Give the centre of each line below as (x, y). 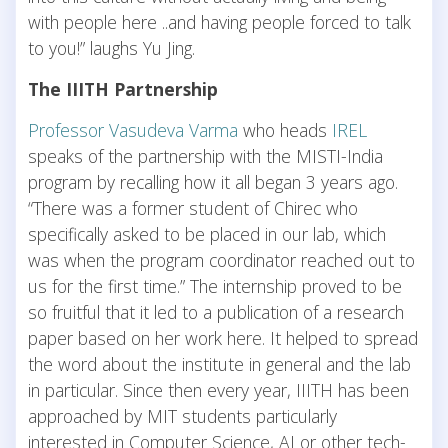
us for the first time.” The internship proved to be (215, 286)
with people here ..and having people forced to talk (219, 22)
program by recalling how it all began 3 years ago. (213, 182)
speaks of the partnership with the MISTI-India (205, 156)
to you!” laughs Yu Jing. (111, 48)
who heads (282, 130)
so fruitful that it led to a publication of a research (216, 312)
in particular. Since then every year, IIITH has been (218, 390)
